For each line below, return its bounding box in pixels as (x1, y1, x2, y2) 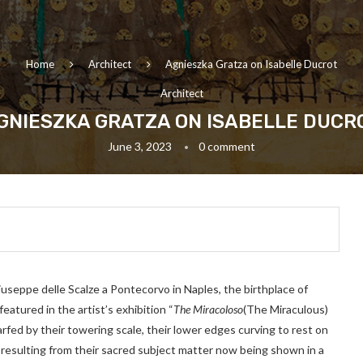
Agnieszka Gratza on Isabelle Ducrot (165, 58, 337, 71)
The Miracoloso (173, 302, 243, 317)
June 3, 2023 (108, 139, 172, 154)
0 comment (199, 139, 255, 154)
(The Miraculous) (243, 302, 328, 317)
